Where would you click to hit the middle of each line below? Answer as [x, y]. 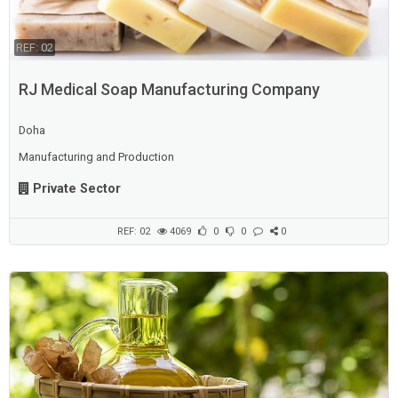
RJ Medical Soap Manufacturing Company [169, 90]
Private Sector [76, 189]
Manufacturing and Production [96, 157]
